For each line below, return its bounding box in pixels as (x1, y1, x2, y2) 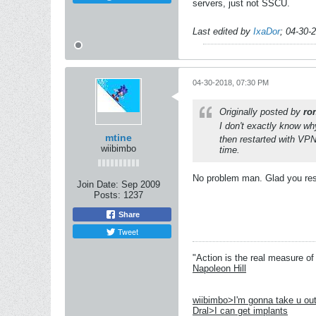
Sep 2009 (121, 179, 160, 190)
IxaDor (253, 26, 280, 37)
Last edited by (193, 26, 253, 37)
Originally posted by (219, 107, 303, 117)
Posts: (94, 190, 121, 200)
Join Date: (77, 179, 119, 190)
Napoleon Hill (193, 263, 246, 274)
